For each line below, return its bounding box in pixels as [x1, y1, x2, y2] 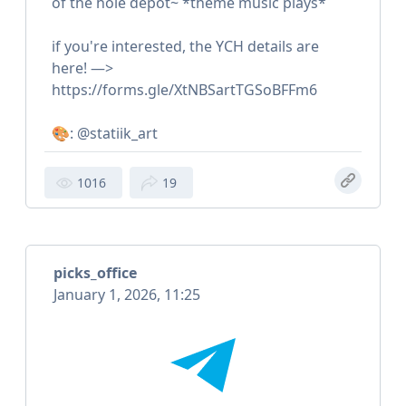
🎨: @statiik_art [52, 123, 158, 144]
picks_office [53, 263, 137, 284]
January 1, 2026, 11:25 [53, 285, 200, 305]
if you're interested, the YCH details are [52, 36, 319, 57]
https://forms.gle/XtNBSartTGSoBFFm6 [52, 80, 317, 101]
